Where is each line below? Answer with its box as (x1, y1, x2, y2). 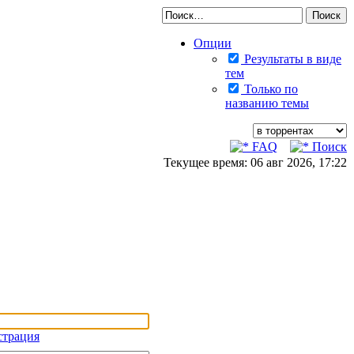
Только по (241, 82, 298, 96)
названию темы (225, 96, 309, 110)
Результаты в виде (241, 52, 341, 66)
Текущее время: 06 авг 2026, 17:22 (164, 156, 347, 169)
